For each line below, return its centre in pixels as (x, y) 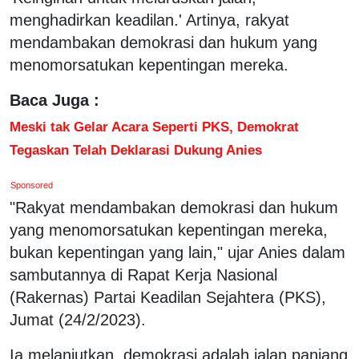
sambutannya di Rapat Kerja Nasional (143, 274)
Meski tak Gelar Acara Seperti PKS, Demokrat (154, 126)
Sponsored (32, 185)
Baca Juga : (54, 100)
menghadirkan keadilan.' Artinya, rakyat (149, 20)
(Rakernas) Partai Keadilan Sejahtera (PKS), (168, 297)
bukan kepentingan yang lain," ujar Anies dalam (177, 252)
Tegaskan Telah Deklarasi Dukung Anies (136, 149)
